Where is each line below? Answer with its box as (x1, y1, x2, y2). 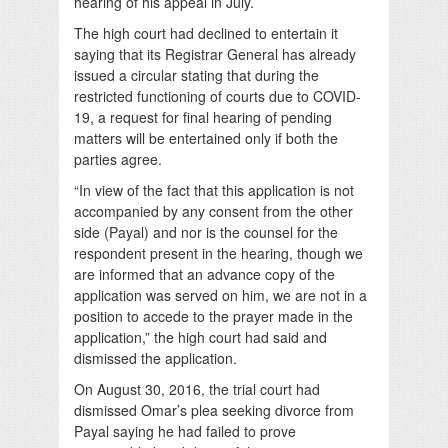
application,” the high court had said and (74, 326, 327, 347)
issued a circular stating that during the (74, 64, 319, 85)
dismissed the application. (74, 347, 237, 368)
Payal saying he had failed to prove (74, 420, 296, 441)
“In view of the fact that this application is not (74, 179, 354, 200)
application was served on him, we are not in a (74, 284, 367, 305)
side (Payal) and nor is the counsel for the (74, 221, 338, 242)
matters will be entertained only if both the (74, 127, 338, 148)
